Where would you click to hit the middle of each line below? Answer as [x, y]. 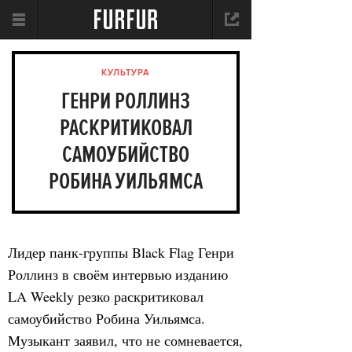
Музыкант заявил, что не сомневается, [125, 340]
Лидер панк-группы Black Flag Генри [121, 252]
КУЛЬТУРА [126, 73]
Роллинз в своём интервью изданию [118, 274]
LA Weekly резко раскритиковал [106, 296]
